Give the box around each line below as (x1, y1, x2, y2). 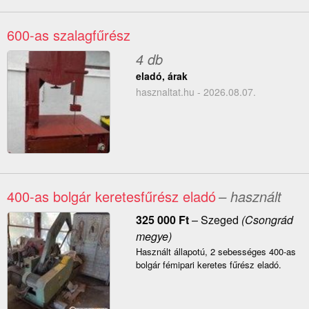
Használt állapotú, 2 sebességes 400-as (135, 245, 296, 259)
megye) (135, 228, 172, 245)
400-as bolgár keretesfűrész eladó (7, 186, 216, 207)
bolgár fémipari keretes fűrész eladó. (135, 258, 281, 272)
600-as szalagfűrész (7, 25, 130, 46)
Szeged (200, 212, 239, 228)
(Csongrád (238, 212, 293, 228)
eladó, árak (135, 69, 188, 83)
